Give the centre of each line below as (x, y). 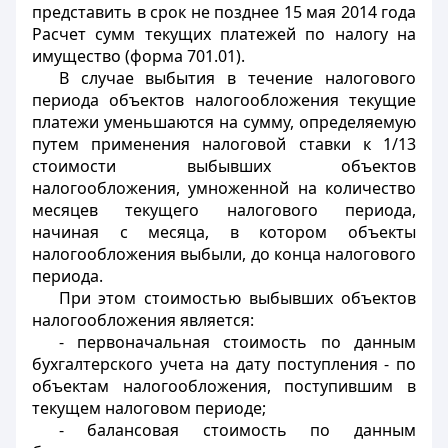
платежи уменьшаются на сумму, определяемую (224, 122)
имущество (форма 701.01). (138, 56)
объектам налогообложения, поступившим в (224, 386)
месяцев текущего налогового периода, (224, 210)
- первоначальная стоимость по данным (237, 342)
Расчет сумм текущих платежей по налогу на (224, 34)
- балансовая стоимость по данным (237, 430)
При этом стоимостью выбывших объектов (237, 298)
